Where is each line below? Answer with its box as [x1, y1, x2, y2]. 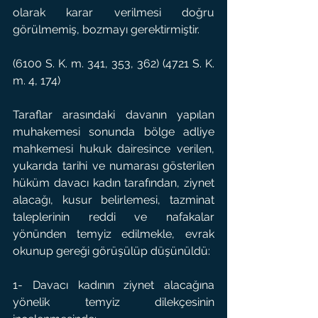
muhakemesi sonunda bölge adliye [13, 125, 214, 138]
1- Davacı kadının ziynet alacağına [13, 278, 214, 292]
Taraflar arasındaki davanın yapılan [13, 108, 214, 121]
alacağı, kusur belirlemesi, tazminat [13, 193, 214, 207]
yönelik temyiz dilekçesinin [13, 295, 214, 309]
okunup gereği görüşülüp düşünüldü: [13, 244, 210, 258]
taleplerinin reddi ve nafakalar [13, 210, 214, 224]
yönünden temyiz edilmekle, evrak [13, 227, 214, 241]
